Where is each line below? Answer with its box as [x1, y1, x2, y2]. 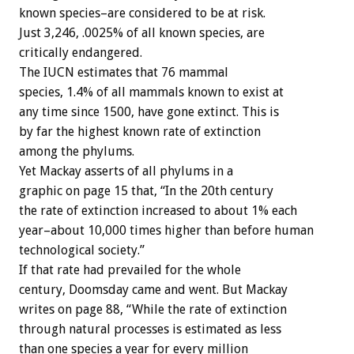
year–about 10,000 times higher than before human [19, 223, 314, 239]
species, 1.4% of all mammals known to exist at [19, 85, 284, 100]
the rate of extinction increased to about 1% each [19, 203, 297, 219]
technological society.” [19, 243, 145, 258]
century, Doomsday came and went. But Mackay [19, 282, 288, 298]
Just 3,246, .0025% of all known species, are [19, 25, 265, 41]
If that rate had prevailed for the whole [19, 262, 241, 278]
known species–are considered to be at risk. [19, 6, 265, 21]
